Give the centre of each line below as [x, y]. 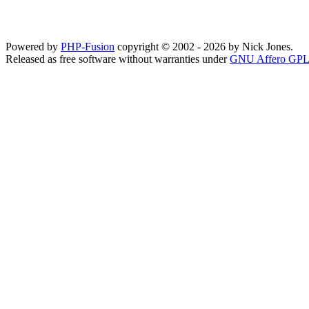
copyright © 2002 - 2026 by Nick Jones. [204, 47]
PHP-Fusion [88, 47]
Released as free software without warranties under [118, 59]
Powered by [33, 47]
